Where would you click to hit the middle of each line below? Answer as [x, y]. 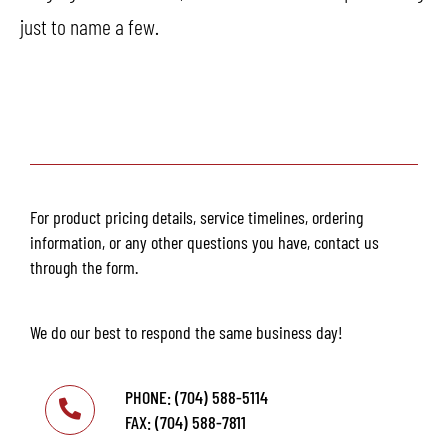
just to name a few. [89, 25]
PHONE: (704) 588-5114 [196, 396]
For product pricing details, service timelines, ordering [196, 216]
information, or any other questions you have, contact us [204, 241]
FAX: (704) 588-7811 [185, 421]
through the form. [84, 266]
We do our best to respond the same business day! [186, 331]
